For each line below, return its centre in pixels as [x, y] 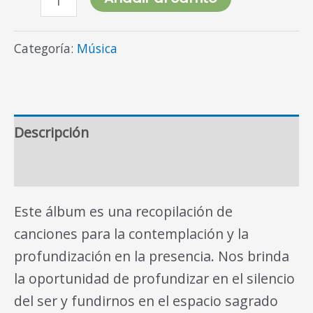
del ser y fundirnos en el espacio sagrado [146, 300]
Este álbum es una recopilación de [123, 211]
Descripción [51, 132]
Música [97, 49]
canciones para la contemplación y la [131, 233]
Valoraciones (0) [65, 168]
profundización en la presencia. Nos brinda [152, 256]
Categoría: [45, 49]
